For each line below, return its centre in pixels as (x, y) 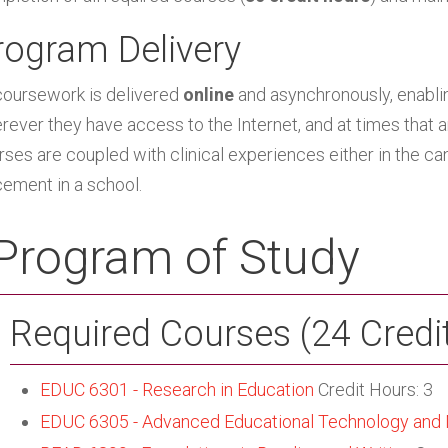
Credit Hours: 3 (373, 389)
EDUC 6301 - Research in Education (177, 389)
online (208, 94)
